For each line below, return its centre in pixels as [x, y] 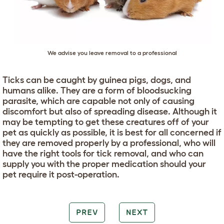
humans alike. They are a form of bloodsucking [97, 90]
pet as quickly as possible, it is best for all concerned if [112, 132]
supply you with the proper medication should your [104, 164]
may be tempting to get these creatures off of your [106, 122]
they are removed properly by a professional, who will [109, 143]
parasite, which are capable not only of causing [98, 101]
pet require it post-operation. [61, 174]
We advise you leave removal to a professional [112, 52]
